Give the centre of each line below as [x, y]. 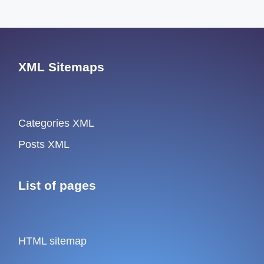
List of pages [57, 185]
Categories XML [57, 123]
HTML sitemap [53, 241]
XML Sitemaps [62, 67]
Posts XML [44, 145]
